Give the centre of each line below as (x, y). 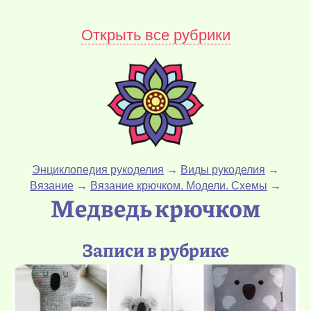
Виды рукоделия (223, 170)
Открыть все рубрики (155, 35)
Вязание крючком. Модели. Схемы (179, 186)
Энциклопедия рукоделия (98, 170)
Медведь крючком (155, 208)
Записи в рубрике (155, 250)
